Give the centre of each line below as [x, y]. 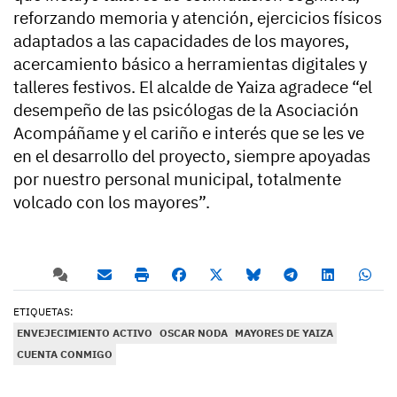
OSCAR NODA [194, 332]
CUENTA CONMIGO [65, 354]
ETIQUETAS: [43, 311]
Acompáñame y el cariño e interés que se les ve [189, 132]
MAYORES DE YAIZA [284, 332]
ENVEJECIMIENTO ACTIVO [85, 332]
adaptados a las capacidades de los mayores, [181, 40]
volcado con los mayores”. [112, 202]
